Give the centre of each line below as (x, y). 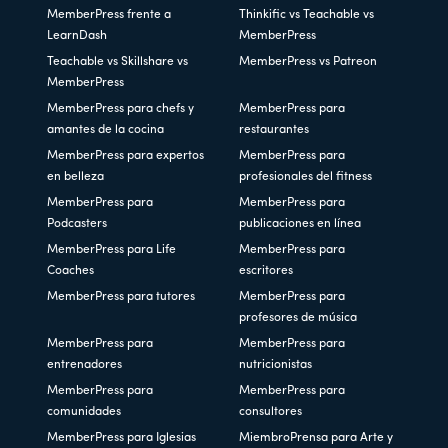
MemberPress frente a (109, 15)
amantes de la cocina (106, 130)
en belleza (76, 177)
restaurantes (274, 130)
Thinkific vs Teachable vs (306, 15)
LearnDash (77, 36)
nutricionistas (275, 365)
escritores (266, 271)
